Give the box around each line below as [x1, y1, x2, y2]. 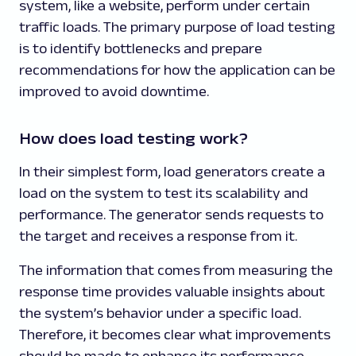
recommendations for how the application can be [19, 61, 335, 78]
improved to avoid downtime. [19, 83, 209, 99]
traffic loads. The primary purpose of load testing [19, 18, 335, 35]
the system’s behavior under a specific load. [19, 304, 301, 321]
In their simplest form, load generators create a [19, 163, 325, 180]
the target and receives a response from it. [19, 227, 297, 244]
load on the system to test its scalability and [19, 184, 308, 201]
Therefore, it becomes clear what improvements [19, 326, 331, 342]
